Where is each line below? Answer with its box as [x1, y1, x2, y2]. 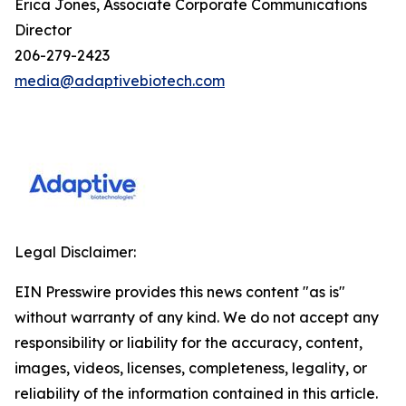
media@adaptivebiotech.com [14, 72, 225, 90]
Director [14, 21, 72, 39]
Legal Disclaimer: [14, 243, 136, 261]
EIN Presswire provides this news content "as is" [14, 283, 345, 301]
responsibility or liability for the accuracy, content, [14, 333, 362, 352]
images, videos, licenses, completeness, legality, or [14, 359, 367, 377]
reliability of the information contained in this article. [14, 384, 378, 402]
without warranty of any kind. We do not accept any [14, 308, 379, 326]
